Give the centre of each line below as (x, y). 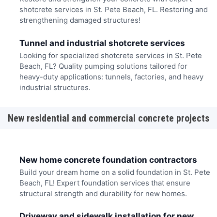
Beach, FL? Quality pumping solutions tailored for (103, 66)
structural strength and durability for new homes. (103, 193)
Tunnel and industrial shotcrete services (102, 43)
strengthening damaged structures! (80, 20)
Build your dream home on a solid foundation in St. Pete (115, 172)
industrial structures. (55, 87)
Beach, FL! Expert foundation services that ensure (105, 183)
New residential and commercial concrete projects (108, 118)
